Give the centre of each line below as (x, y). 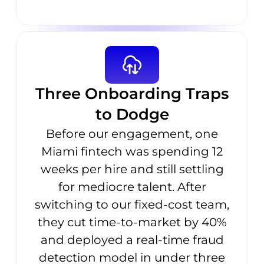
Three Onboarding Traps (132, 94)
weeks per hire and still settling (132, 169)
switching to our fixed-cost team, (132, 205)
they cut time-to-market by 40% (132, 222)
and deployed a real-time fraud (132, 240)
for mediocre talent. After (132, 187)
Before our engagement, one (132, 134)
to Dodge (132, 115)
